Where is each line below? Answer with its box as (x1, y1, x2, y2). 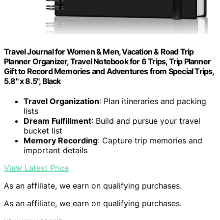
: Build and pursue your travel (91, 115, 200, 126)
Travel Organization (24, 96, 99, 106)
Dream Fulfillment (24, 115, 91, 126)
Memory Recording (24, 135, 98, 145)
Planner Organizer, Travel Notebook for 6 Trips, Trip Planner (4, 56, 211, 66)
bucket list (24, 125, 62, 136)
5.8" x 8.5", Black (4, 76, 61, 86)
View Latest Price (4, 163, 69, 173)
